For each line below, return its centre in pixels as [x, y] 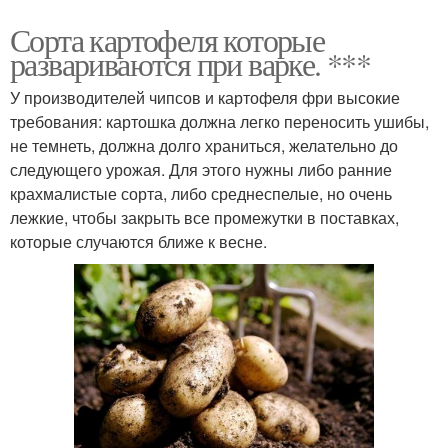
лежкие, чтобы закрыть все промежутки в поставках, [204, 218]
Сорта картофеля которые [167, 40]
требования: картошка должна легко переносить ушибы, [219, 122]
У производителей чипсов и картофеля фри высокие [205, 98]
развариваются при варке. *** [190, 64]
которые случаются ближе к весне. [138, 242]
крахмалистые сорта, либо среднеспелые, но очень [201, 194]
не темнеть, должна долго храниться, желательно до [204, 146]
